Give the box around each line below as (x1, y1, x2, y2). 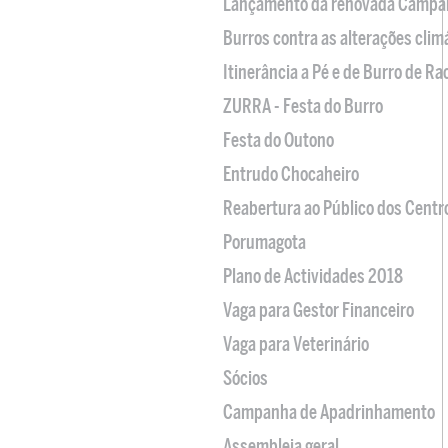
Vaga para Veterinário (223, 333, 369, 356)
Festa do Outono (223, 129, 334, 152)
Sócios (223, 367, 268, 390)
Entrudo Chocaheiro (223, 163, 359, 186)
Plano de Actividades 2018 (223, 265, 403, 288)
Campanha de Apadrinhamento (223, 401, 435, 424)
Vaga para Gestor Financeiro (223, 299, 414, 322)
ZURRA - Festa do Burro (223, 95, 383, 118)
